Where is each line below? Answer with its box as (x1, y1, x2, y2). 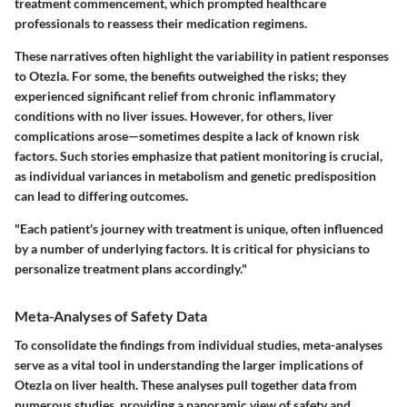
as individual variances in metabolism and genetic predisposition (15, 168, 376, 184)
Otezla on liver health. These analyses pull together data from (15, 376, 357, 392)
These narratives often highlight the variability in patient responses (15, 48, 389, 65)
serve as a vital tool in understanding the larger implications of (15, 356, 363, 372)
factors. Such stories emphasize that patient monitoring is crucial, (15, 148, 382, 164)
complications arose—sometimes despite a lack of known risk (15, 128, 360, 144)
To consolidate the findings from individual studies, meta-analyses (15, 336, 382, 352)
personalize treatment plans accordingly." (15, 261, 247, 277)
